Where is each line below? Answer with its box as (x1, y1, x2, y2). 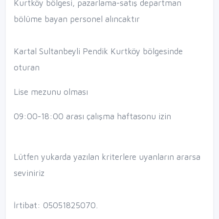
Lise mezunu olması (14, 87, 88, 97)
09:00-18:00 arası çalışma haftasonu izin (14, 111, 171, 121)
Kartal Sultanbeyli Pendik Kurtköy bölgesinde (14, 46, 183, 57)
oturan (14, 63, 40, 73)
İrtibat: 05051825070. (14, 200, 98, 210)
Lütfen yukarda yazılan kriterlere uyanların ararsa (14, 152, 200, 162)
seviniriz (14, 168, 44, 178)
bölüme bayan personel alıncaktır (14, 14, 140, 24)
